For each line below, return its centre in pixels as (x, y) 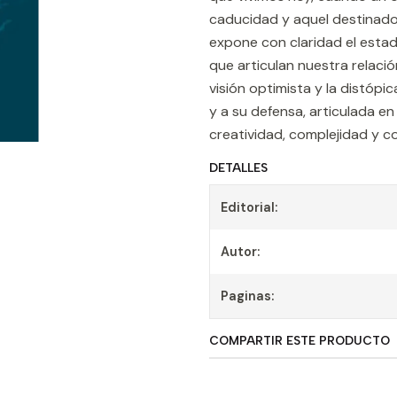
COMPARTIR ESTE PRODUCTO (300, 340)
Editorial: (249, 207)
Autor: (240, 252)
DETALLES (238, 167)
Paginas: (247, 296)
